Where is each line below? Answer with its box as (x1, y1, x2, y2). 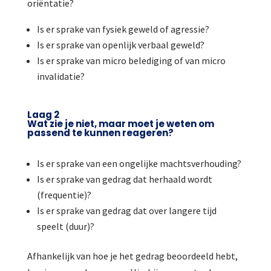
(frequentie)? (36, 189, 91, 201)
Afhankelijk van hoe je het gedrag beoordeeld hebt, (27, 250, 238, 263)
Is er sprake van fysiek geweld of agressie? (36, 23, 209, 36)
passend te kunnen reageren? (27, 126, 174, 140)
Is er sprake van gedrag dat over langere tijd (36, 204, 217, 217)
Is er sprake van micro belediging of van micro (36, 54, 226, 67)
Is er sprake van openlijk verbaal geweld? (36, 39, 204, 51)
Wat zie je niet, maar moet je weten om (27, 117, 214, 131)
